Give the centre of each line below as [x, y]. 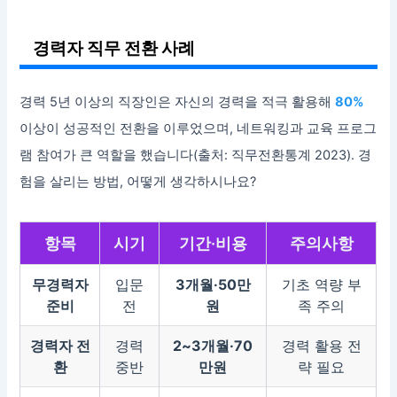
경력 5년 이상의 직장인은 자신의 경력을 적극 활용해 [178, 102]
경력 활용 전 [321, 346]
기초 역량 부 [321, 285]
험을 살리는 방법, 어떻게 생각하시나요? [138, 182]
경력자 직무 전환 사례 [114, 48]
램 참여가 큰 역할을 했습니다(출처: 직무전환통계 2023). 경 [196, 156]
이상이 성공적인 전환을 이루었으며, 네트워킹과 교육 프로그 [198, 129]
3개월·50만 [213, 285]
